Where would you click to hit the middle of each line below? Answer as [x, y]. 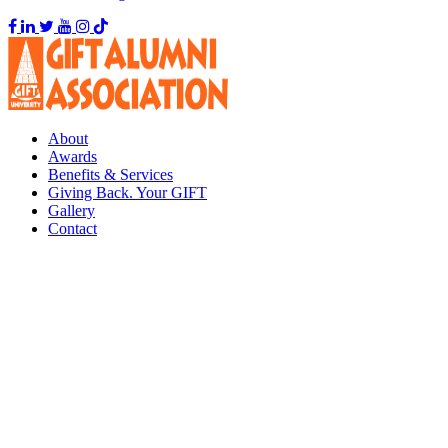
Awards [72, 157]
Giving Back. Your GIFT [127, 193]
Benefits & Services [110, 175]
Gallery [71, 211]
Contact [72, 229]
